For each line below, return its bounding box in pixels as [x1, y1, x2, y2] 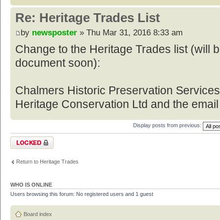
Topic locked [10, 136, 40, 142]
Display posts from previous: [133, 122, 203, 129]
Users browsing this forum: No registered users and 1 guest [10, 191, 153, 197]
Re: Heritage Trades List [15, 10, 160, 26]
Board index [24, 211, 52, 218]
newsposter [32, 27, 77, 37]
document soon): [15, 56, 100, 69]
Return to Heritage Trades [16, 159, 79, 165]
